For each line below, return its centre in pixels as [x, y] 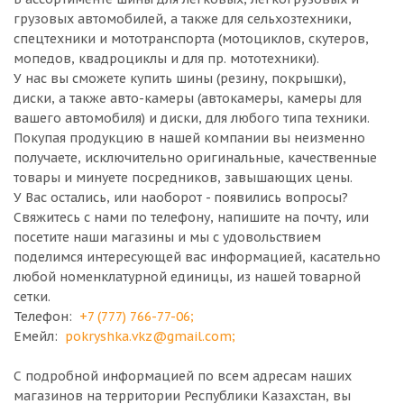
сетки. [32, 297]
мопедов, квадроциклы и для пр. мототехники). [166, 59]
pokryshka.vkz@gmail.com [148, 336]
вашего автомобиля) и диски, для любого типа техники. [192, 118]
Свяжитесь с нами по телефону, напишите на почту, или [191, 217]
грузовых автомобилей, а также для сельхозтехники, [183, 19]
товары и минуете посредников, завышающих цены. [183, 178]
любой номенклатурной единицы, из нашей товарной [187, 277]
